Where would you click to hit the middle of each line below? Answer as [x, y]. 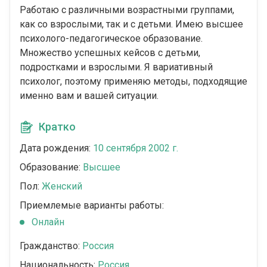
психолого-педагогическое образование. [111, 39]
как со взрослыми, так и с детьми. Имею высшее [131, 24]
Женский [62, 187]
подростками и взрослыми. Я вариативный [116, 67]
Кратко [57, 127]
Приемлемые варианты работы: [92, 206]
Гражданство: [51, 246]
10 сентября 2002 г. [136, 148]
